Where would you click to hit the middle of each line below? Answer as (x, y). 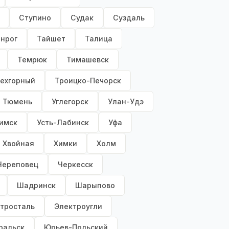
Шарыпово (95, 186)
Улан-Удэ (126, 102)
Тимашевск (88, 60)
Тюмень (17, 102)
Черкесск (75, 165)
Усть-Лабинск (63, 123)
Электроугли (78, 207)
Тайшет (51, 39)
